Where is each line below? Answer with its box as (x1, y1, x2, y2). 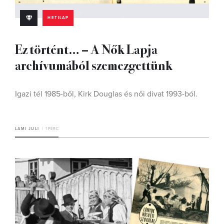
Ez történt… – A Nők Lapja (15, 39, 157, 58)
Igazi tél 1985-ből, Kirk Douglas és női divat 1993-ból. (15, 89, 197, 99)
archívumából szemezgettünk (15, 55, 172, 74)
